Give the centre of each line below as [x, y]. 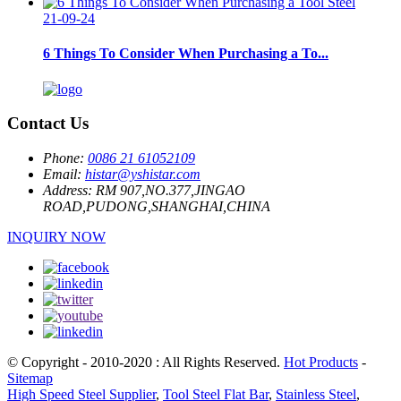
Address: [68, 190]
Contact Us [48, 124]
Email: [62, 174]
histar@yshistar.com [143, 174]
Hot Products [321, 362]
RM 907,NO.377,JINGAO [171, 190]
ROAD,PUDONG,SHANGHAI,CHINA [157, 206]
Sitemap [30, 378]
